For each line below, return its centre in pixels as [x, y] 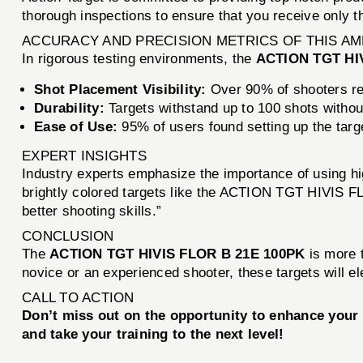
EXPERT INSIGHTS [84, 156]
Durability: [69, 108]
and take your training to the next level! [153, 334]
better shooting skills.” [92, 211]
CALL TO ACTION [78, 297]
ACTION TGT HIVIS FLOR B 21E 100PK [177, 254]
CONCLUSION [68, 236]
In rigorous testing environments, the [139, 58]
